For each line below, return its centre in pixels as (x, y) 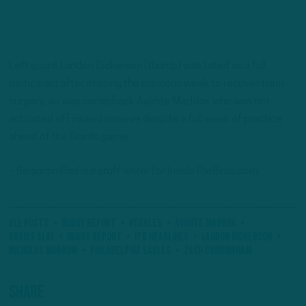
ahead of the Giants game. (69, 138)
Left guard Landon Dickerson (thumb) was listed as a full (137, 67)
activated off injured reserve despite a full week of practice (145, 120)
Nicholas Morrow (43, 250)
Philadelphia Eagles (130, 250)
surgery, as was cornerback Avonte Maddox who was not (139, 102)
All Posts (29, 223)
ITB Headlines (162, 237)
